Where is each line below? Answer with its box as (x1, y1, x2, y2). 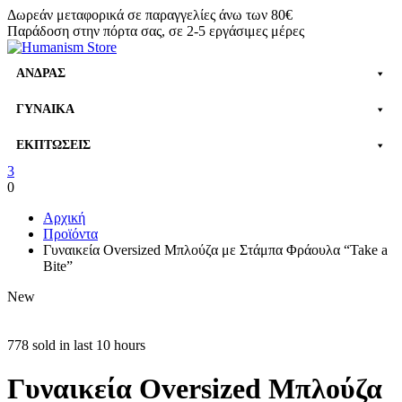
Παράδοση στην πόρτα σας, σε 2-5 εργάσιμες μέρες (7, 23, 304, 39)
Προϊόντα (43, 226, 98, 241)
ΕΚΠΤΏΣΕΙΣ (16, 138, 91, 152)
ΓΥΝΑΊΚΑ (16, 102, 74, 116)
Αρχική (43, 210, 85, 225)
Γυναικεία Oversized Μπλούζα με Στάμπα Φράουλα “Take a (43, 242, 388, 258)
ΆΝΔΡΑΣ (16, 66, 66, 80)
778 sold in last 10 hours (7, 337, 145, 353)
